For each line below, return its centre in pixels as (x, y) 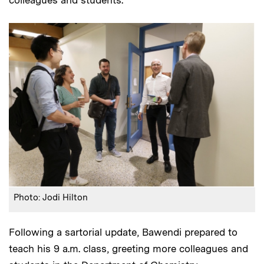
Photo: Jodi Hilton (51, 197)
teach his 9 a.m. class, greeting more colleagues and (128, 248)
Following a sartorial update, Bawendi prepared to (123, 232)
